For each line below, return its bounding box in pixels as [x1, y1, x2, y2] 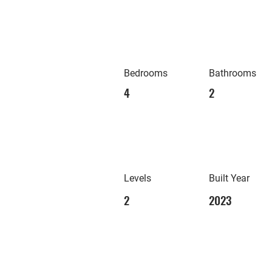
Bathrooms [209, 67, 256, 79]
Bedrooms [124, 67, 168, 79]
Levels [124, 172, 151, 184]
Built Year [209, 172, 250, 184]
